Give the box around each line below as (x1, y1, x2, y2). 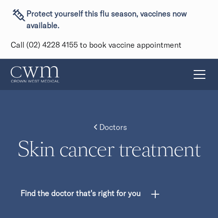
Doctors (99, 122, 127, 132)
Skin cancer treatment (17, 141, 201, 160)
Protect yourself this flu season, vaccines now (26, 9, 187, 18)
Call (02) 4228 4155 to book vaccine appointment (11, 40, 182, 50)
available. (26, 20, 60, 30)
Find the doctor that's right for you (20, 188, 141, 198)
